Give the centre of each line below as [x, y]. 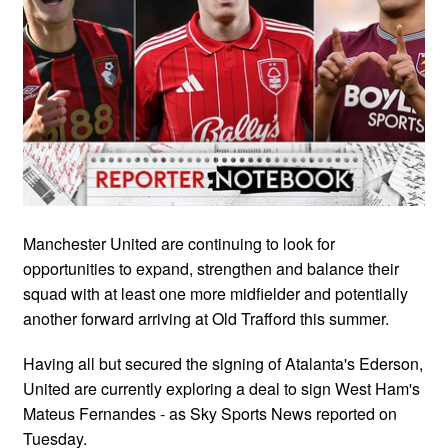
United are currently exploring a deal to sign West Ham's [221, 388]
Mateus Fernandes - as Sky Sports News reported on [210, 413]
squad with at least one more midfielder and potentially [215, 293]
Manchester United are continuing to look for [179, 243]
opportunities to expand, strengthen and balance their [211, 268]
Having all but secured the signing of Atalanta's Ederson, [223, 363]
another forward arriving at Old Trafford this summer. [206, 318]
